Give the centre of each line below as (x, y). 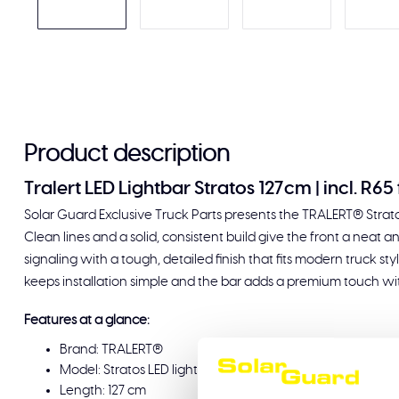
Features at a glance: (87, 320)
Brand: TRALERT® (111, 350)
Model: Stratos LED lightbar (139, 370)
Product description (127, 155)
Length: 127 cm (103, 391)
